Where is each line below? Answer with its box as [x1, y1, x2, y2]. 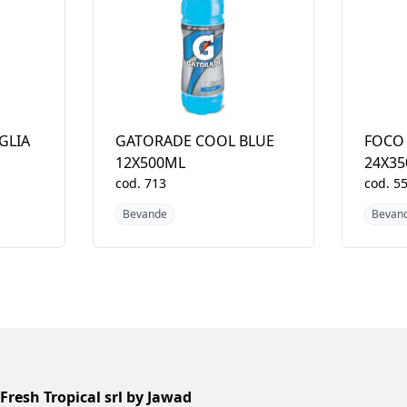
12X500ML [114, 152, 185, 173]
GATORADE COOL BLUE [114, 130, 274, 151]
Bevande [122, 205, 167, 222]
